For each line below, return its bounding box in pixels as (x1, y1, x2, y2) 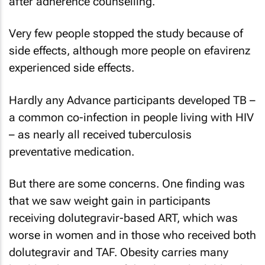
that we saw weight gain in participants (9, 194, 211, 208)
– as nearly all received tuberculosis (9, 127, 192, 141)
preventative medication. (9, 144, 134, 159)
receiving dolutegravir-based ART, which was (9, 211, 238, 225)
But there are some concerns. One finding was (9, 177, 245, 190)
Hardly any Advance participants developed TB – (9, 93, 256, 107)
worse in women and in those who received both (9, 228, 256, 242)
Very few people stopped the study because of (9, 27, 243, 40)
